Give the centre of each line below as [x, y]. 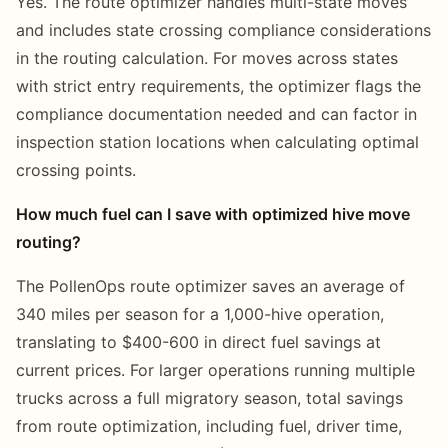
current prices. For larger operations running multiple [215, 369]
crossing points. [76, 169]
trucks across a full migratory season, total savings [209, 397]
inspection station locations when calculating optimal [217, 141]
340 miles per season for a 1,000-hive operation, [200, 313]
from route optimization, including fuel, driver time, [209, 425]
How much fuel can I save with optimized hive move [213, 213]
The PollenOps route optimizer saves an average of [210, 285]
